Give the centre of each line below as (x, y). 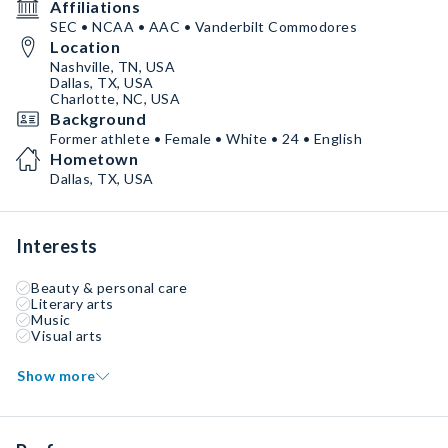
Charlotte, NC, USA (115, 98)
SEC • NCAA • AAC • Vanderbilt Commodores (203, 26)
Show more (56, 375)
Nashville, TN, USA (112, 66)
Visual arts (67, 335)
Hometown (94, 158)
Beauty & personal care (109, 287)
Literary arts (72, 303)
